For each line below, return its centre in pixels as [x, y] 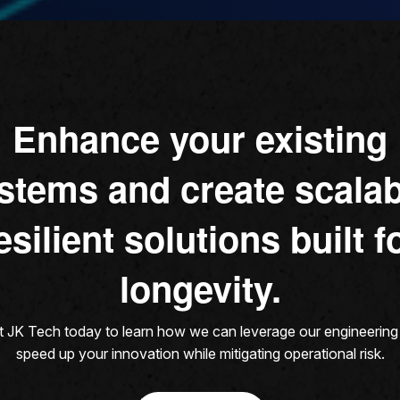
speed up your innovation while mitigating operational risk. [200, 353]
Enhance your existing [200, 137]
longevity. [200, 287]
